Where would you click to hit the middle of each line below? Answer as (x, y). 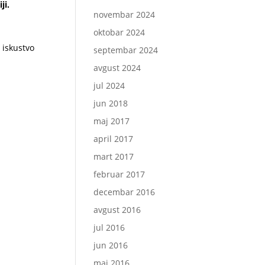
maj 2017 (112, 121)
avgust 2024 (117, 67)
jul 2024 (109, 85)
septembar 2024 (126, 50)
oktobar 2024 (119, 32)
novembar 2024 (125, 14)
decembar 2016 (125, 192)
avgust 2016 (117, 209)
